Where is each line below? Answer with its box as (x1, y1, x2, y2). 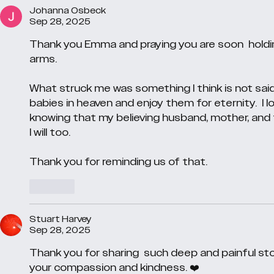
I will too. (29, 125, 73, 139)
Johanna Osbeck (29, 4, 106, 17)
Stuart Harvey (29, 213, 91, 225)
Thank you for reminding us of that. (29, 155, 207, 169)
